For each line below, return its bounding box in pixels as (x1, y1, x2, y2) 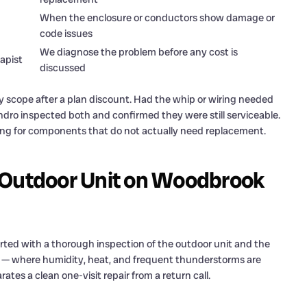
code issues (40, 26, 93, 40)
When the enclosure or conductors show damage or (40, 10, 275, 25)
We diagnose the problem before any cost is (40, 45, 238, 59)
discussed (40, 60, 86, 75)
